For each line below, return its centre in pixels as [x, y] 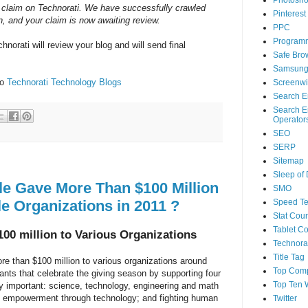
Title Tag [288, 257]
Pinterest [289, 14]
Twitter [285, 299]
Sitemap [288, 161]
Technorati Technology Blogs [64, 82]
